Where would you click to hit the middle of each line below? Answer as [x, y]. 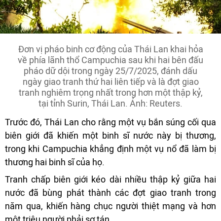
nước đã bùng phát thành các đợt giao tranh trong [110, 193]
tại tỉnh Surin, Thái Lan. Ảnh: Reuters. [110, 104]
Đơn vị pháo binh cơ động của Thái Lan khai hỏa [110, 49]
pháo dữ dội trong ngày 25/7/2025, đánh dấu [110, 71]
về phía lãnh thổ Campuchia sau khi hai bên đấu [110, 60]
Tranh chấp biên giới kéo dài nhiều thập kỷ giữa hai [110, 180]
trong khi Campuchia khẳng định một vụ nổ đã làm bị [110, 149]
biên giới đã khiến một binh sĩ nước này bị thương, [110, 136]
